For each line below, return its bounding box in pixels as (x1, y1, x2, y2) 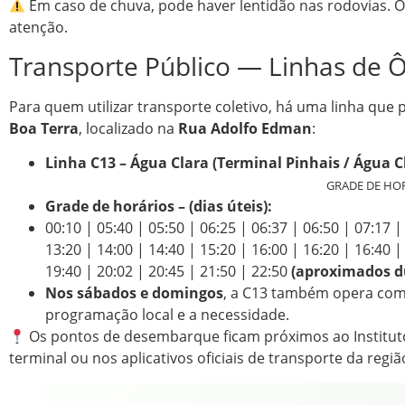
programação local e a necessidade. (45, 305, 289, 325)
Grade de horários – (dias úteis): (45, 196, 272, 217)
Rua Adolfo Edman (178, 118, 312, 138)
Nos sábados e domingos (45, 283, 223, 304)
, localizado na (79, 118, 178, 138)
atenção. (9, 17, 68, 38)
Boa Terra (9, 118, 79, 138)
